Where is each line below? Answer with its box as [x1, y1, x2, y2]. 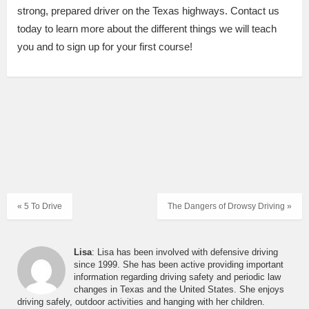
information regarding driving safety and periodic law [74, 272, 281, 283]
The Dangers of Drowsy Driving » [168, 201, 292, 212]
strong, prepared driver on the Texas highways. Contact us [17, 5, 279, 17]
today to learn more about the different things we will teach [17, 23, 277, 35]
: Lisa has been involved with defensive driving [92, 247, 278, 258]
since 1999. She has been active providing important [74, 259, 283, 270]
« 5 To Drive [17, 201, 62, 212]
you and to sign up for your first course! [17, 41, 192, 53]
